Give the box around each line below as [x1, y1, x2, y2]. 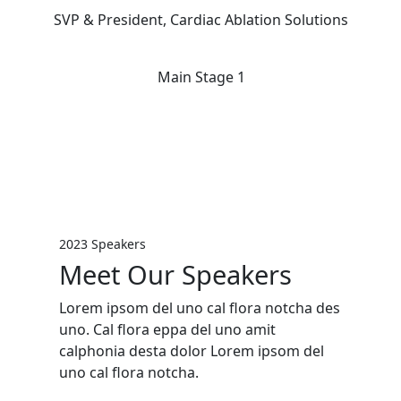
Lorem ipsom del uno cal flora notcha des [58, 298, 340, 318]
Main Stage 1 [157, 67, 245, 87]
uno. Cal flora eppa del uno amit [58, 320, 276, 339]
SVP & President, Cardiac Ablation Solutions [54, 10, 348, 30]
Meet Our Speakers [58, 257, 292, 292]
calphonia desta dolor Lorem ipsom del [58, 341, 324, 361]
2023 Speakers [58, 235, 146, 252]
